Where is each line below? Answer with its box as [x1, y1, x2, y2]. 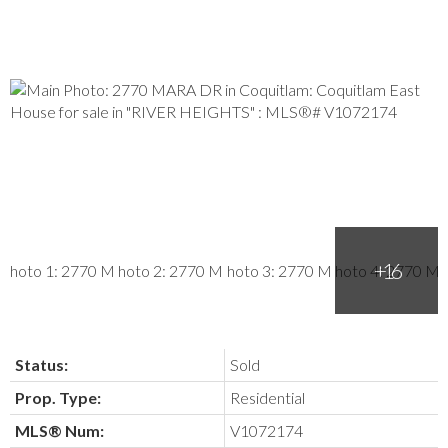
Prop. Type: [15, 388, 101, 408]
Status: [15, 355, 68, 375]
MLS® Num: [15, 421, 104, 441]
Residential [230, 388, 305, 408]
